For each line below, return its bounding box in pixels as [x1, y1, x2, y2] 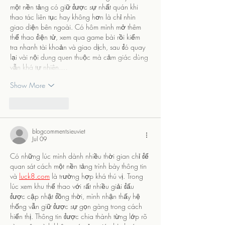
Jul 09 [32, 134, 47, 143]
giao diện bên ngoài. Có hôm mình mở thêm [10, 22, 143, 32]
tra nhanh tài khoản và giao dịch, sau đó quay [10, 42, 147, 52]
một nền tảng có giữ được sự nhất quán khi [10, 2, 140, 12]
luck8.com [19, 171, 50, 181]
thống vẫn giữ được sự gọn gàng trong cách [10, 201, 144, 211]
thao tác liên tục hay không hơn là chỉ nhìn [10, 12, 138, 22]
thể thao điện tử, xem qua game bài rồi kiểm [10, 32, 142, 42]
